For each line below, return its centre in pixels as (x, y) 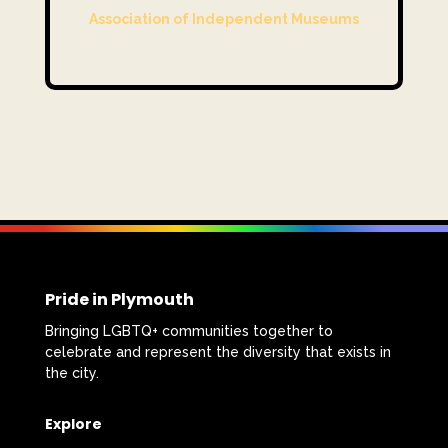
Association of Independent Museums (223, 19)
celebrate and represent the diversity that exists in (217, 352)
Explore (73, 424)
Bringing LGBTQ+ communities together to (188, 331)
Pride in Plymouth (119, 300)
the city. (71, 373)
